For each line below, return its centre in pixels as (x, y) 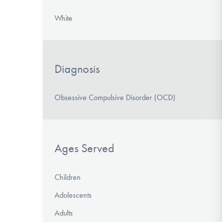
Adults (64, 213)
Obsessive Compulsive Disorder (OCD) (115, 98)
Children (68, 177)
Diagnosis (77, 69)
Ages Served (84, 148)
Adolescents (73, 195)
